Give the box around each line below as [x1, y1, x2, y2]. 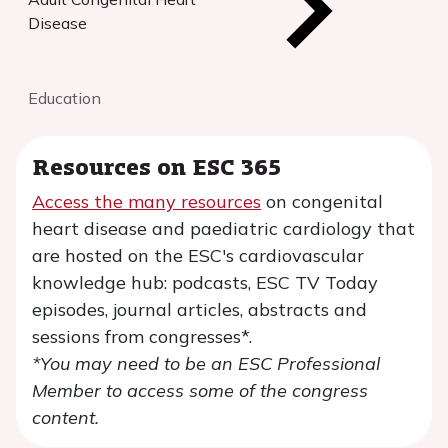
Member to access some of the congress [32, 379, 368, 402]
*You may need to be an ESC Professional [32, 352, 380, 375]
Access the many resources [32, 190, 261, 213]
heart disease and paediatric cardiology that [32, 217, 415, 240]
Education [28, 88, 101, 108]
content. [32, 406, 99, 429]
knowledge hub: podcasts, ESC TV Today [32, 271, 378, 294]
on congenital [261, 190, 383, 213]
